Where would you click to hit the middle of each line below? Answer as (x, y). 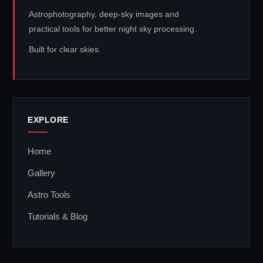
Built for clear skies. (65, 50)
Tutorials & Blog (58, 217)
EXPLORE (48, 120)
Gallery (41, 173)
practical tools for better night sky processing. (113, 29)
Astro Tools (49, 195)
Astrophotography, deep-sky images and (104, 14)
